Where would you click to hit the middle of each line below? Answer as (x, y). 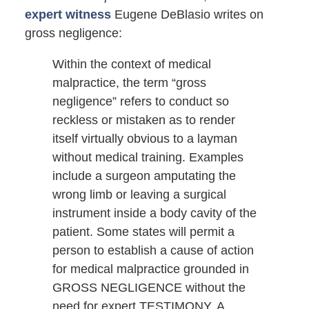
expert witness (68, 15)
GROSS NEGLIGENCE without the (149, 288)
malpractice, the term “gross (129, 83)
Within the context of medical (131, 64)
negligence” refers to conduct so (140, 102)
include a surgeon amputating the (144, 176)
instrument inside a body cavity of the (154, 213)
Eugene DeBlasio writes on (187, 15)
